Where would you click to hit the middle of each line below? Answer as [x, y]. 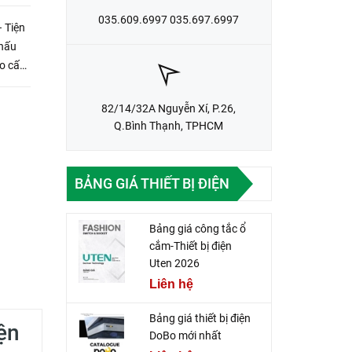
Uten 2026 [174, 264]
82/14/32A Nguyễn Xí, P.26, [169, 108]
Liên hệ [171, 284]
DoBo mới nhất [185, 336]
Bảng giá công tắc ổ [197, 229]
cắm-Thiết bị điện [190, 246]
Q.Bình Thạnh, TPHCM [169, 126]
